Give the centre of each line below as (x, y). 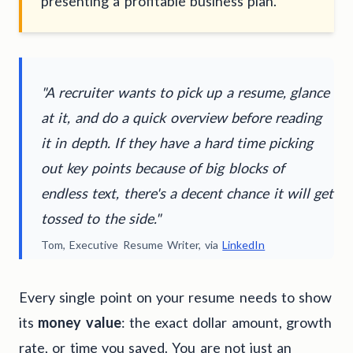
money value (80, 322)
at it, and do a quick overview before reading (181, 117)
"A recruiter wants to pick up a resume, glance (185, 92)
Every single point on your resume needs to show (175, 297)
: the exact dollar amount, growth (226, 322)
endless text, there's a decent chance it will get (187, 193)
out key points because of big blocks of (163, 167)
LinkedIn (244, 244)
